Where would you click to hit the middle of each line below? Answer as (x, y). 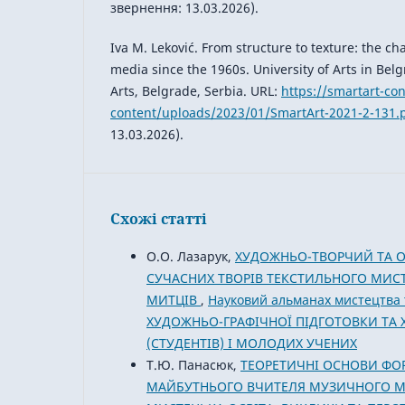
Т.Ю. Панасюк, (193, 365)
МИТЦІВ (174, 300)
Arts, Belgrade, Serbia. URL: (196, 91)
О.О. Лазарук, (191, 257)
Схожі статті (159, 219)
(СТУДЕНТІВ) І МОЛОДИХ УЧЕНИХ (252, 344)
